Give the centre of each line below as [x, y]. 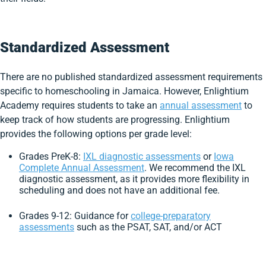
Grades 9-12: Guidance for [75, 216]
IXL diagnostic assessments [142, 156]
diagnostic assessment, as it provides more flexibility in [134, 179]
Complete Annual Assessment [82, 168]
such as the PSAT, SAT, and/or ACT [148, 227]
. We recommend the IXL [195, 168]
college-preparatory [171, 216]
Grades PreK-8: [51, 156]
